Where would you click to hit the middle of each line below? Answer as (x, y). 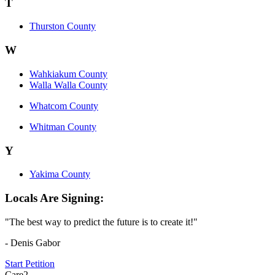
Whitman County (63, 126)
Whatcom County (64, 106)
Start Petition (30, 263)
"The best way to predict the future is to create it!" (101, 222)
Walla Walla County (68, 85)
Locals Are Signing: (54, 198)
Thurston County (63, 26)
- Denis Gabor (33, 242)
